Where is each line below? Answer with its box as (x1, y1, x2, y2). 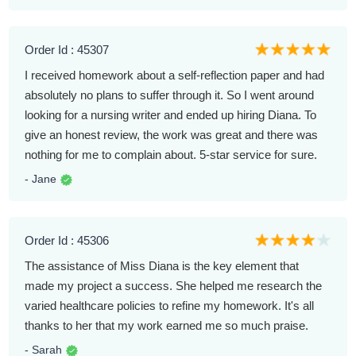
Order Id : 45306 (25, 233, 110, 247)
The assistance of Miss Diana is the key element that (25, 259, 300, 273)
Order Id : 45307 (25, 42, 110, 56)
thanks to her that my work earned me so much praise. (25, 319, 309, 333)
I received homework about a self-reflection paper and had (25, 68, 325, 82)
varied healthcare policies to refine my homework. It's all (25, 299, 315, 313)
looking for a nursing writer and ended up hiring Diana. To (25, 107, 317, 122)
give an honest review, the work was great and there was (25, 127, 319, 141)
